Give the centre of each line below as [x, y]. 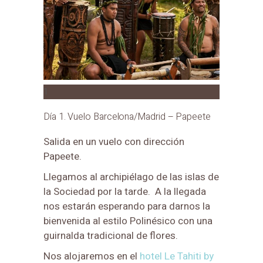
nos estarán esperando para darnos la [127, 206]
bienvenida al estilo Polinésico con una [128, 221]
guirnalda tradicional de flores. [111, 235]
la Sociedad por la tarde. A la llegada [125, 191]
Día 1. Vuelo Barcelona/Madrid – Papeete [127, 117]
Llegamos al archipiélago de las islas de [131, 177]
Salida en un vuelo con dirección [114, 141]
